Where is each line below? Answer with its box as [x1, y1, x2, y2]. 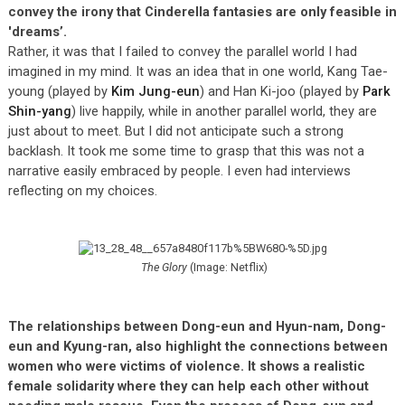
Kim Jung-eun [110, 82, 200, 99]
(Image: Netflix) [187, 259, 268, 274]
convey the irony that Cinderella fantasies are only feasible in [7, 3, 397, 20]
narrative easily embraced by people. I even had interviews [7, 162, 351, 179]
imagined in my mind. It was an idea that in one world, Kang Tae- [7, 62, 388, 80]
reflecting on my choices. [7, 182, 157, 199]
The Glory [141, 259, 187, 274]
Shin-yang [7, 102, 71, 119]
